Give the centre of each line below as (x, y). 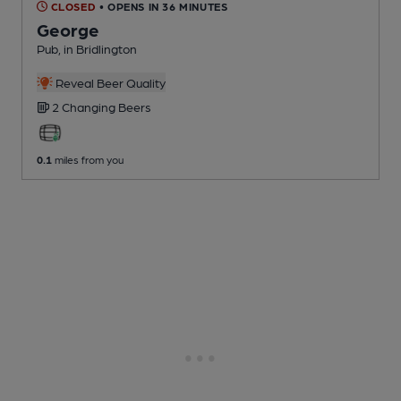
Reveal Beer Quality (109, 82)
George (68, 29)
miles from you (88, 159)
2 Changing (85, 106)
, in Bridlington (98, 48)
